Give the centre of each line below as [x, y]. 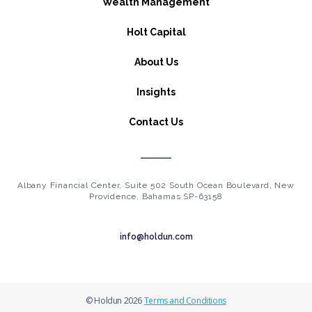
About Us [156, 62]
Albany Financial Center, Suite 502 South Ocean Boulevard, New [156, 185]
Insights [156, 92]
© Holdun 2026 [115, 300]
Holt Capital [156, 32]
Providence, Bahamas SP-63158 [156, 196]
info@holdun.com [156, 236]
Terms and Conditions [185, 300]
